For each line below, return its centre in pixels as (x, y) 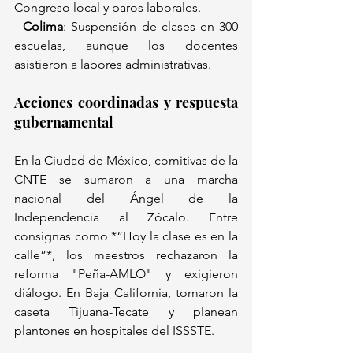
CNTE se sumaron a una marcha (126, 180)
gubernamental (67, 123)
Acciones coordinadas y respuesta (126, 103)
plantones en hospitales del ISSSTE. (117, 331)
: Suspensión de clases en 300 (151, 27)
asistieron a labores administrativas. (116, 65)
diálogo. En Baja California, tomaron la (126, 293)
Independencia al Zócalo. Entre (126, 217)
